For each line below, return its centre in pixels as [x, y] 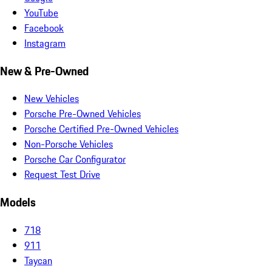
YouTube [41, 12]
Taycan [38, 260]
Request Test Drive [62, 175]
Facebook [44, 28]
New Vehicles [52, 99]
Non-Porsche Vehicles [69, 144]
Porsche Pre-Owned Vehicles [83, 114]
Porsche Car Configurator [75, 159]
